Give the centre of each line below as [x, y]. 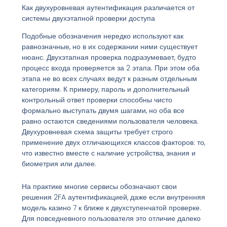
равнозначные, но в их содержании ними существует [109, 46]
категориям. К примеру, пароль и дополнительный [105, 89]
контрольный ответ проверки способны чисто [97, 100]
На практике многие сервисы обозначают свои [99, 187]
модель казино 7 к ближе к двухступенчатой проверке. [111, 208]
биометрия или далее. [59, 163]
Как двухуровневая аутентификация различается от [108, 7]
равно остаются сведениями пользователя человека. [110, 121]
